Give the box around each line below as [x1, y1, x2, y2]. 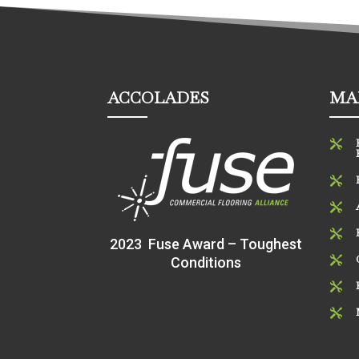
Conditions [170, 253, 241, 271]
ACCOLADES [107, 87, 210, 109]
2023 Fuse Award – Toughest [109, 235, 302, 252]
